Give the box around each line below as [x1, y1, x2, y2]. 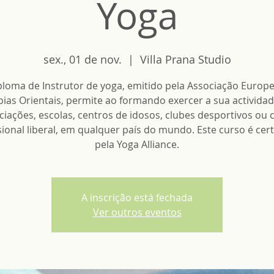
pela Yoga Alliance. [95, 138, 179, 151]
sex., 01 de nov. [43, 52, 122, 67]
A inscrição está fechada [81, 191, 193, 204]
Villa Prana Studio [139, 52, 231, 67]
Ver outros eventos [92, 206, 182, 219]
